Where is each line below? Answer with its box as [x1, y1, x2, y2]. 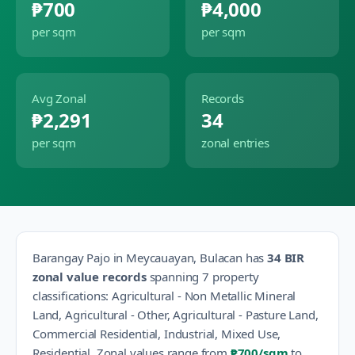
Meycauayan [126, 250, 194, 265]
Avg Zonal [32, 90, 86, 106]
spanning [146, 269, 200, 284]
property [208, 269, 259, 284]
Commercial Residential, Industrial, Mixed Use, [32, 326, 281, 342]
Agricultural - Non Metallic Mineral [112, 288, 296, 303]
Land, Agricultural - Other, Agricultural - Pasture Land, [32, 307, 319, 323]
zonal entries [201, 135, 269, 151]
